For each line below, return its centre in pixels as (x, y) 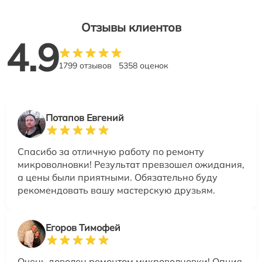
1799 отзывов (85, 65)
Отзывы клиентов (131, 27)
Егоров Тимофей (83, 227)
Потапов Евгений (85, 117)
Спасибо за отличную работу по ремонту (111, 151)
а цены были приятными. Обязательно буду (118, 177)
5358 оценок (144, 65)
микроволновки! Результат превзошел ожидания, (131, 164)
